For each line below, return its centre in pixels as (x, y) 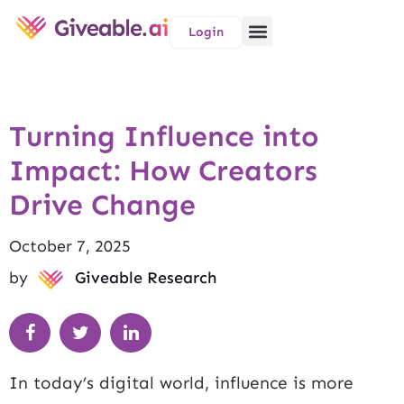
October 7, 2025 (70, 246)
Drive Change (102, 205)
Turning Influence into (164, 136)
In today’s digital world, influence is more (181, 383)
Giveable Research (146, 278)
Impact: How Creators (163, 170)
